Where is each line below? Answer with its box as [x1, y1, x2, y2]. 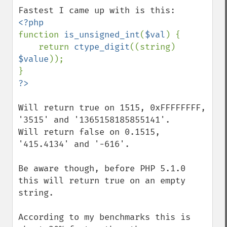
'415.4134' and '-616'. [18, 139, 130, 149]
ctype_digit [74, 42, 130, 52]
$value [18, 54, 49, 64]
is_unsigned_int [64, 29, 140, 40]
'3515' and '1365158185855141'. [18, 115, 170, 125]
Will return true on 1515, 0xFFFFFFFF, [18, 102, 206, 113]
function [18, 29, 64, 40]
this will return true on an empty [18, 175, 185, 186]
